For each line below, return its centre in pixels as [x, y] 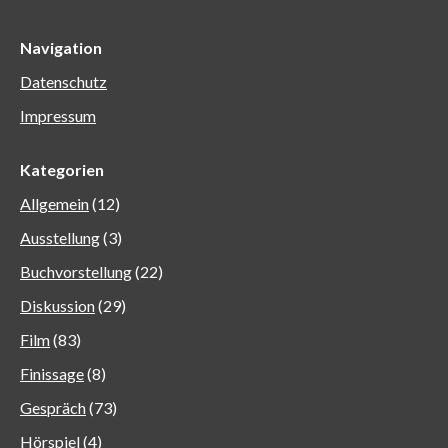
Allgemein [54, 203]
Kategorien [62, 169]
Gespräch [53, 407]
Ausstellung [60, 237]
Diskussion [57, 305]
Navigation [61, 47]
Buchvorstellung [76, 271]
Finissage [52, 373]
